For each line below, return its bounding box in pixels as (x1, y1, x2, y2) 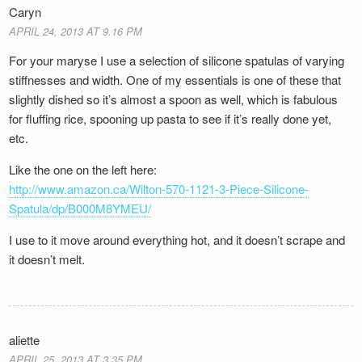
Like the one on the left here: (9, 161, 158, 179)
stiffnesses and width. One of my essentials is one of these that (9, 71, 342, 89)
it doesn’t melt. (9, 250, 86, 268)
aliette (9, 331, 40, 349)
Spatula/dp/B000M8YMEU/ (9, 200, 152, 217)
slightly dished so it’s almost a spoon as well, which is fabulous (9, 90, 339, 108)
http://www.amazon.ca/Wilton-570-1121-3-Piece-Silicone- (9, 180, 309, 198)
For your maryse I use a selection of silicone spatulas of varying (9, 52, 345, 69)
